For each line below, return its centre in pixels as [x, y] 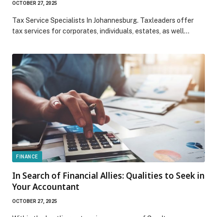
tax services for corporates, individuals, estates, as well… [101, 31]
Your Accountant [46, 186]
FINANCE [27, 156]
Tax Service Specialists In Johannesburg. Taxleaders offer [103, 20]
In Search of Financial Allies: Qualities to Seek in [108, 175]
